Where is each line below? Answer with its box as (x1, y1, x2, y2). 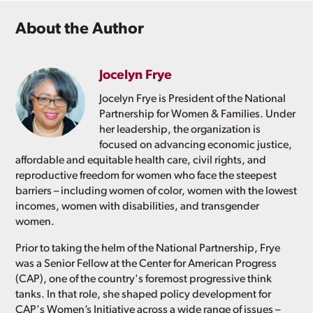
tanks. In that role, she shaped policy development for (15, 289, 272, 300)
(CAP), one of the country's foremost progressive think (15, 273, 272, 285)
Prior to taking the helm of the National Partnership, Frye (15, 242, 281, 254)
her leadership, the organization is (99, 124, 261, 136)
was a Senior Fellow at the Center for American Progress (15, 258, 277, 270)
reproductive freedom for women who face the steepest (15, 170, 277, 182)
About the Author (15, 21, 145, 38)
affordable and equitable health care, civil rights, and (15, 154, 267, 166)
